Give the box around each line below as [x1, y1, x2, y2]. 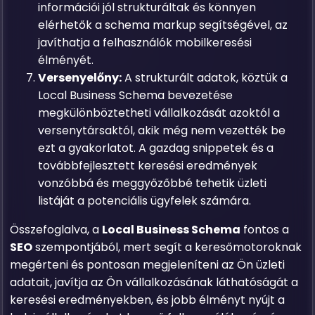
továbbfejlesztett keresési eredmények [38, 157, 258, 174]
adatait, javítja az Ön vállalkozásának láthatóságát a [10, 274, 299, 290]
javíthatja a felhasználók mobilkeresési [38, 34, 252, 51]
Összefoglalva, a [10, 221, 103, 238]
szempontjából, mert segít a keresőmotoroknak [32, 239, 302, 255]
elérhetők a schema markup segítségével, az [38, 17, 288, 33]
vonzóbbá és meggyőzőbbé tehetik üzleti [38, 175, 267, 191]
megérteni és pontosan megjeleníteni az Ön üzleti [10, 257, 285, 273]
